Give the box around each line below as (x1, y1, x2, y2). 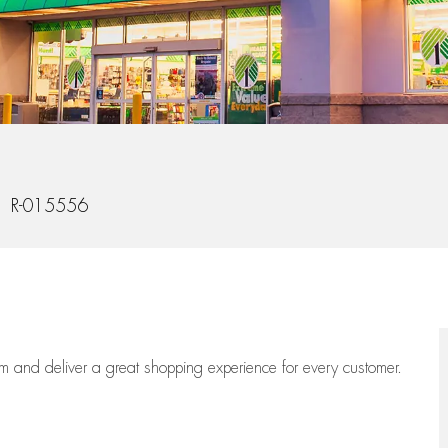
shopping (144, 360, 208, 377)
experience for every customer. (208, 360, 402, 377)
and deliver (14, 360, 92, 377)
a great (92, 360, 144, 377)
